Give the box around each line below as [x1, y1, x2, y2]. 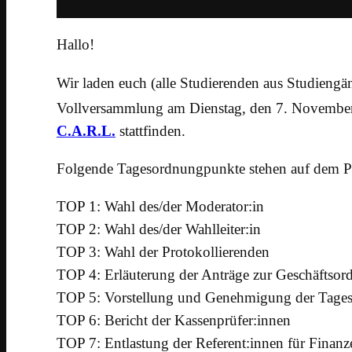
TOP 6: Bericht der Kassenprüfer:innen [57, 312, 291, 329]
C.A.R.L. [57, 122, 115, 139]
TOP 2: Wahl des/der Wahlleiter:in [57, 221, 261, 238]
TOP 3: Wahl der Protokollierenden [57, 244, 269, 261]
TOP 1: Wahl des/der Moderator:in [57, 198, 264, 215]
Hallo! [57, 36, 94, 53]
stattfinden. [115, 122, 185, 139]
